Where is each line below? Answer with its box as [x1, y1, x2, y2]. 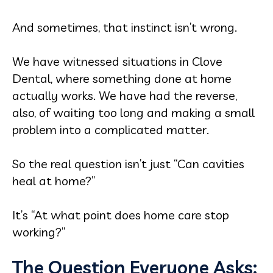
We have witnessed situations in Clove [12, 54, 222, 69]
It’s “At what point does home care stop [12, 207, 229, 222]
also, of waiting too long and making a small [12, 105, 255, 120]
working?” [12, 224, 65, 239]
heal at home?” [12, 173, 95, 188]
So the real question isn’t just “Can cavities [12, 156, 244, 171]
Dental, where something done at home [12, 71, 232, 86]
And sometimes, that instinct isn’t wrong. [12, 19, 237, 35]
